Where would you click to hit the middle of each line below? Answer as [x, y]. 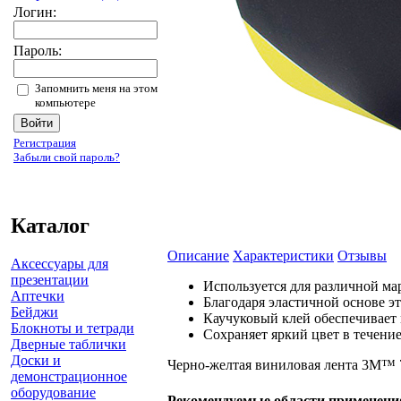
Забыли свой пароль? [67, 157]
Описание [198, 256]
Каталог [50, 226]
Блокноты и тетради [73, 328]
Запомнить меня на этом [96, 88]
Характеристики [283, 256]
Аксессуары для [60, 263]
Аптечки [38, 295]
